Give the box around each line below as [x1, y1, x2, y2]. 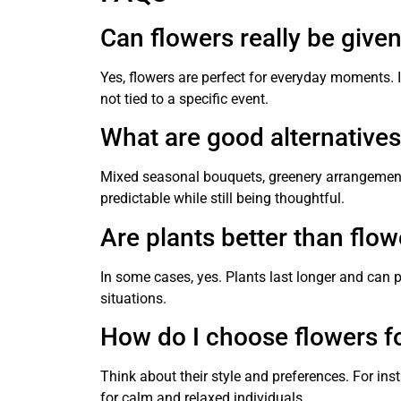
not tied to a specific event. [100, 90, 269, 107]
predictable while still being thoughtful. [100, 190, 345, 208]
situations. [100, 289, 166, 307]
